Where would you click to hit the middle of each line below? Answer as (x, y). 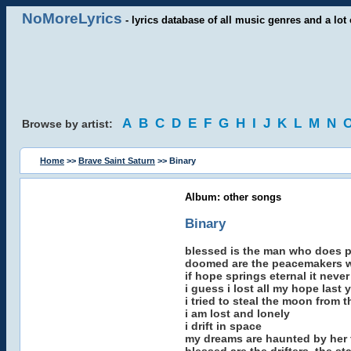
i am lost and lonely (237, 313)
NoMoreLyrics (72, 18)
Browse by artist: (72, 124)
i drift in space (223, 326)
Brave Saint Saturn (117, 161)
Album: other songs (233, 197)
